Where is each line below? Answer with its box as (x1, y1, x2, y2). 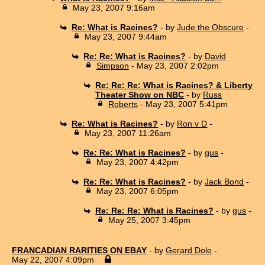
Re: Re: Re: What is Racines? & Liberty (95, 80, 253, 90)
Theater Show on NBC (95, 89, 185, 99)
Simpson (96, 60, 129, 70)
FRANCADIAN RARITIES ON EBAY (12, 245, 147, 255)
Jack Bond (205, 176, 244, 186)
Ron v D (177, 118, 208, 128)
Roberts (108, 99, 138, 109)
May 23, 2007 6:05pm (96, 186, 179, 196)
